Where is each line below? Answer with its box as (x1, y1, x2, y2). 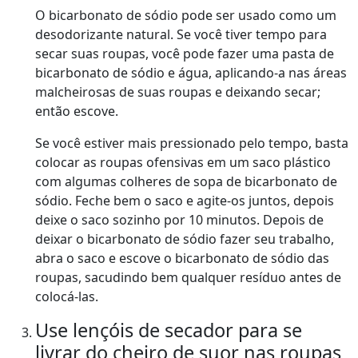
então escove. (35, 102, 118, 121)
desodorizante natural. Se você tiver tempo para (35, 26, 327, 44)
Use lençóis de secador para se (35, 317, 302, 344)
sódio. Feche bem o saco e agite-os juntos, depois (35, 192, 334, 210)
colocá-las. (35, 288, 98, 306)
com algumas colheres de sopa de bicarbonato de (35, 173, 337, 191)
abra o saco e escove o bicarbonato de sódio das (35, 249, 329, 268)
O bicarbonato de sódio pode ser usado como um (35, 6, 336, 25)
